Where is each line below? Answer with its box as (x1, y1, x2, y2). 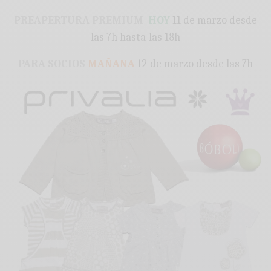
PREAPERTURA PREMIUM (13, 14, 143, 27)
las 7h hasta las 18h (91, 31, 180, 44)
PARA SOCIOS (18, 57, 86, 71)
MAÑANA (88, 57, 135, 71)
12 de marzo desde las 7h (135, 57, 253, 71)
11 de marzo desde (170, 14, 258, 27)
